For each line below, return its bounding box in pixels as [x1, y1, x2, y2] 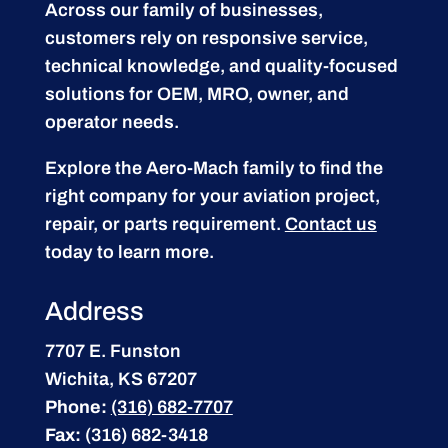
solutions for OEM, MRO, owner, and [44, 83, 349, 104]
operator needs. [44, 111, 179, 132]
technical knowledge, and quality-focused [44, 55, 398, 76]
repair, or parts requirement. [44, 213, 285, 234]
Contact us [284, 213, 377, 234]
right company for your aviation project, [44, 185, 380, 206]
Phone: [44, 396, 107, 417]
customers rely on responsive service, [44, 27, 368, 48]
